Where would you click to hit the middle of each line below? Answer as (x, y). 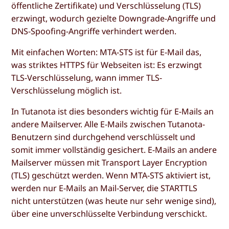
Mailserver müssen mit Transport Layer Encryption (109, 163)
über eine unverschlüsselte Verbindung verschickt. (109, 214)
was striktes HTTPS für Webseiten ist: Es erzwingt (107, 65)
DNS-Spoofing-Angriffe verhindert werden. (94, 31)
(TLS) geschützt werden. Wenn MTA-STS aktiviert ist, (111, 176)
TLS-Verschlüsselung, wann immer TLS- (87, 78)
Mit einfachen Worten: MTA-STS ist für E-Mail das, (107, 52)
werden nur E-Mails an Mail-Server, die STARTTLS (105, 188)
